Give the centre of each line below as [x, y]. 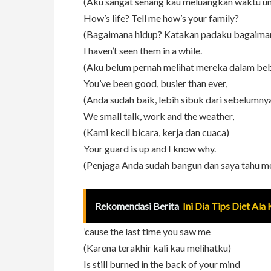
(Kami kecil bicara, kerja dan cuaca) [156, 132]
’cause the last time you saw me [147, 232]
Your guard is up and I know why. [150, 149]
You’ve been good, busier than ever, [155, 83]
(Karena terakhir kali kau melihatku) [157, 248]
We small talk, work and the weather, [159, 116]
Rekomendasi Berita [137, 206]
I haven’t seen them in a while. [143, 51]
